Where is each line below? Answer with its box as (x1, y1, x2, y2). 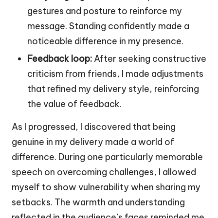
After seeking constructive (92, 53, 206, 65)
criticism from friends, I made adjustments (27, 68, 203, 80)
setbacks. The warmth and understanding (12, 197, 185, 208)
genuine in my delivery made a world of (12, 136, 174, 148)
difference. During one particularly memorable (12, 151, 203, 163)
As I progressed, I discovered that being (12, 121, 176, 133)
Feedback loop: (27, 53, 92, 65)
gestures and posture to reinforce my (27, 5, 182, 17)
